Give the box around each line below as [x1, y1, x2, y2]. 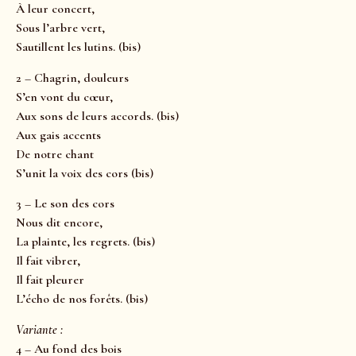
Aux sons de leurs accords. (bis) [16, 107, 179, 124]
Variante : [16, 321, 66, 338]
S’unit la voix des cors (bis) [16, 164, 153, 181]
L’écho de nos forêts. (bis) [16, 291, 148, 308]
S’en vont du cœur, [16, 88, 113, 105]
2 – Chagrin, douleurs [16, 69, 129, 86]
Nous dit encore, [16, 215, 103, 231]
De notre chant [16, 145, 94, 162]
